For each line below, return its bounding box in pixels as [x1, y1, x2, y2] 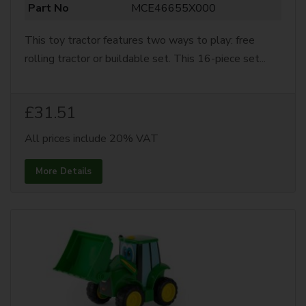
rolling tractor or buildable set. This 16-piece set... [25, 51, 266, 66]
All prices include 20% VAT [25, 131, 158, 146]
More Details [36, 165, 92, 178]
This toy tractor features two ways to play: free [25, 33, 255, 48]
